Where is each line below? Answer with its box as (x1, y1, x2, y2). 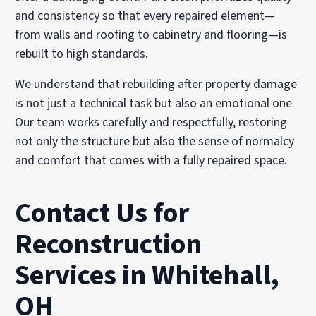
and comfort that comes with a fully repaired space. (15, 152, 288, 170)
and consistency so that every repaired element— (15, 7, 276, 25)
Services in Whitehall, (15, 255, 280, 296)
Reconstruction (15, 224, 202, 265)
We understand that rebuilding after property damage (15, 75, 298, 94)
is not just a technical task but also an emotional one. (15, 95, 296, 113)
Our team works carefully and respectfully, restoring (15, 114, 288, 132)
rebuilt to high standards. (15, 45, 149, 63)
